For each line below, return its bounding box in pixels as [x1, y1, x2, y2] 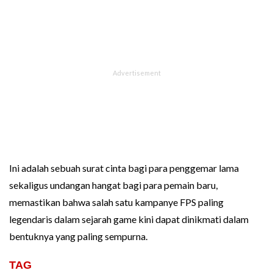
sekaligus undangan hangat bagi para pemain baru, [9, 179, 218, 191]
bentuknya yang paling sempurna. [9, 230, 147, 242]
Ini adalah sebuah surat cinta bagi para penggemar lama [9, 161, 239, 174]
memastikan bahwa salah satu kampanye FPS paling [9, 196, 224, 208]
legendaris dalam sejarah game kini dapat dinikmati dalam [9, 213, 249, 225]
